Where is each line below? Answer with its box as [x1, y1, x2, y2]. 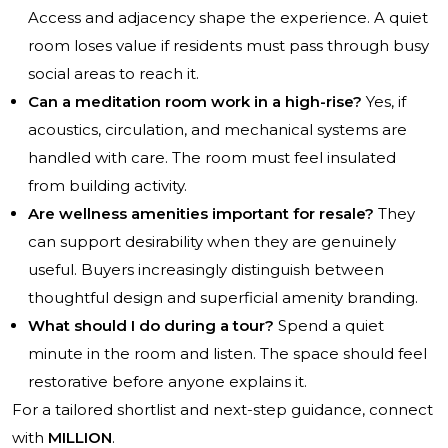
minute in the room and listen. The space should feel [28, 344, 427, 364]
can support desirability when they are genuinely [28, 232, 396, 252]
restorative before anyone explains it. [28, 372, 307, 392]
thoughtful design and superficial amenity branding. [28, 288, 418, 308]
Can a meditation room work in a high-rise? [28, 92, 362, 112]
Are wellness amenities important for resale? [28, 204, 374, 224]
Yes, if [362, 92, 406, 112]
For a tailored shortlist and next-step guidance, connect [12, 400, 433, 420]
